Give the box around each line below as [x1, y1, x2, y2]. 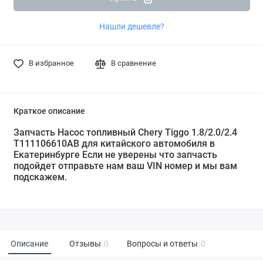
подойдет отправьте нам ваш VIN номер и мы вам [13, 160, 237, 172]
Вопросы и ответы [127, 238, 198, 249]
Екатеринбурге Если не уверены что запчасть [13, 149, 217, 161]
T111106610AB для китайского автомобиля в [13, 138, 215, 150]
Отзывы [69, 238, 101, 249]
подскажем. [13, 171, 67, 183]
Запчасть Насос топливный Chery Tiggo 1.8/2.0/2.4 [13, 127, 237, 139]
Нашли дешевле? [99, 22, 164, 32]
